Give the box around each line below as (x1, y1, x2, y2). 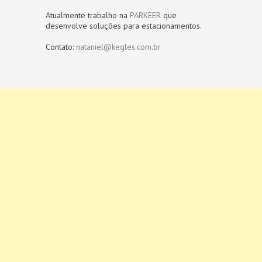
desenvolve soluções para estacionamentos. (46, 20, 202, 31)
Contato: (46, 42, 76, 52)
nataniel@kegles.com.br (76, 42, 161, 52)
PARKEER (130, 10, 161, 20)
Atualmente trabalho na (46, 10, 130, 20)
